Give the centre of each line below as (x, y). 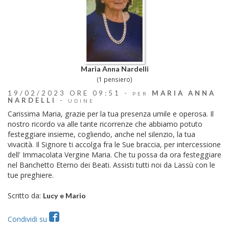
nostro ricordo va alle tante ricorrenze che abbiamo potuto (105, 124)
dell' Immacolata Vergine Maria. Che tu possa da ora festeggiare (114, 155)
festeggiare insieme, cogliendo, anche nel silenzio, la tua (101, 134)
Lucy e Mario (64, 196)
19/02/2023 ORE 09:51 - (70, 93)
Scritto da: (25, 196)
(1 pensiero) (114, 80)
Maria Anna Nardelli (114, 69)
